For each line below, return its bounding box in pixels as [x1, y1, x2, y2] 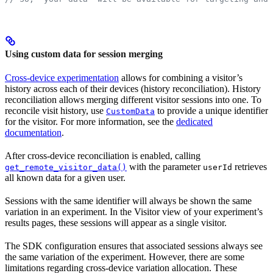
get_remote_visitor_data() [5, 163, 127, 172]
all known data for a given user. [5, 172, 126, 183]
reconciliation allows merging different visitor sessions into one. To [5, 94, 261, 105]
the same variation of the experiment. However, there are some [5, 252, 244, 263]
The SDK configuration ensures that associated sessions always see [5, 241, 263, 252]
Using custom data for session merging [5, 49, 163, 60]
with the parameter [127, 161, 203, 172]
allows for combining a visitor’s [119, 73, 243, 83]
